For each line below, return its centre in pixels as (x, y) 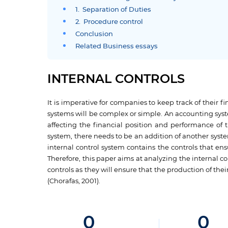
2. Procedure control (109, 22)
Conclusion (94, 34)
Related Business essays (117, 46)
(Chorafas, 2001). (74, 181)
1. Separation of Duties (113, 10)
